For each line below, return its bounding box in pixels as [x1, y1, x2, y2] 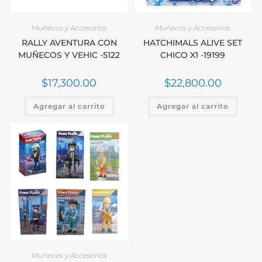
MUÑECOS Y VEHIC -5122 [18, 49, 120, 60]
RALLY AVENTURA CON [21, 37, 117, 48]
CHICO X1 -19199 [160, 49, 226, 60]
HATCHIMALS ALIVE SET [143, 37, 243, 48]
